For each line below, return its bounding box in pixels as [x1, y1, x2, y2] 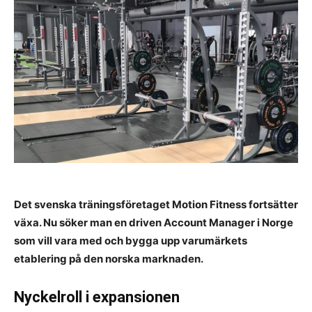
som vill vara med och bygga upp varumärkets [14, 233, 247, 247]
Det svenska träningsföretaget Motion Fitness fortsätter [14, 197, 298, 211]
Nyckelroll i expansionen [14, 288, 180, 306]
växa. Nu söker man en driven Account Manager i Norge [14, 215, 293, 229]
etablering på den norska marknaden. [14, 251, 203, 265]
